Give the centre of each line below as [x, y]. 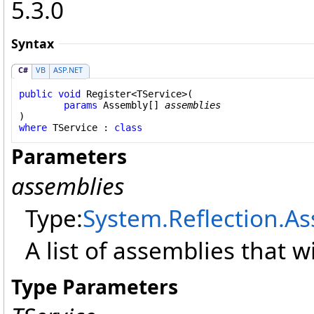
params [81, 105]
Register [109, 94]
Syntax [33, 43]
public [36, 94]
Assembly [125, 105]
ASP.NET [68, 70]
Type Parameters [95, 287]
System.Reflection [180, 218]
